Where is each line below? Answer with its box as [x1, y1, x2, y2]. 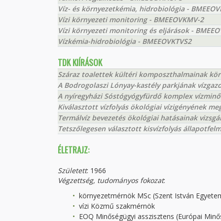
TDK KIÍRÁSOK [58, 56, 102, 69]
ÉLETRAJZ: [58, 144, 89, 156]
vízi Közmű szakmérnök [77, 201, 155, 211]
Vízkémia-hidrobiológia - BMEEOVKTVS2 [58, 37, 191, 46]
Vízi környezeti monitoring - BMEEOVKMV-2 [58, 15, 204, 24]
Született [58, 166, 87, 175]
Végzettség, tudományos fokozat [58, 176, 164, 185]
